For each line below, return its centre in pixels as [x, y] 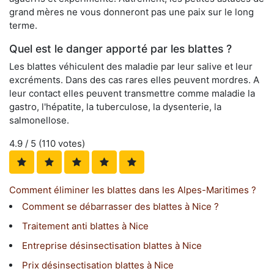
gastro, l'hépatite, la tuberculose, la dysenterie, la [115, 107]
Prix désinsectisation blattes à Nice [98, 265]
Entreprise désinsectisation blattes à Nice [112, 246]
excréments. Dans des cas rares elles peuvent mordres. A [134, 80]
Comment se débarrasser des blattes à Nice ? [120, 207]
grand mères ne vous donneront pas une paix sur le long [131, 12]
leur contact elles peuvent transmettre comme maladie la [132, 94]
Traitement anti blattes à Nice [85, 226]
